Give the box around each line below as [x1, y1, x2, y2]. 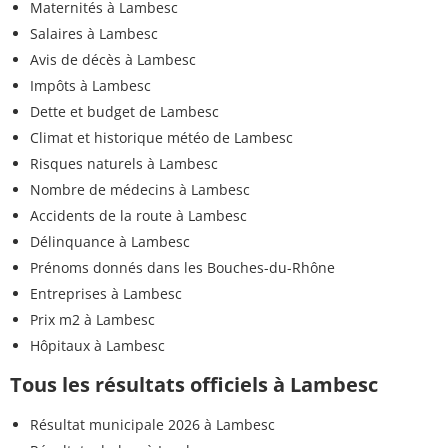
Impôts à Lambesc [30, 76, 151, 96]
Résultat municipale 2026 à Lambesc [30, 415, 275, 435]
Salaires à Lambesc [30, 24, 158, 44]
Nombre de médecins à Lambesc [30, 180, 250, 200]
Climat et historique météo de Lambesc [30, 128, 293, 148]
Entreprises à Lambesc [30, 284, 182, 304]
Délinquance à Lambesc [30, 232, 190, 252]
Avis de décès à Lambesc [30, 50, 196, 70]
